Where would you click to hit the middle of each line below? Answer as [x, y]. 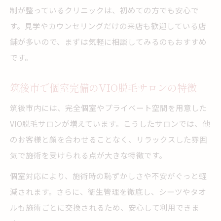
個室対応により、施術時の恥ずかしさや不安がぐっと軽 [108, 176]
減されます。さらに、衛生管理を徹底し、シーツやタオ [108, 191]
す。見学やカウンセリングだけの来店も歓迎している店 [108, 26]
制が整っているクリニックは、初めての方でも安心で [104, 10]
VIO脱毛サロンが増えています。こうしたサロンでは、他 [110, 123]
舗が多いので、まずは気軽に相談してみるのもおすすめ [108, 41]
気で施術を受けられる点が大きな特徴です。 [88, 155]
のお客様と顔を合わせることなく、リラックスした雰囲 [109, 139]
